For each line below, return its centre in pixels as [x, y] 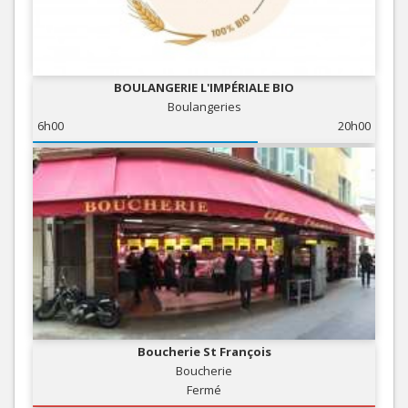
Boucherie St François [204, 352]
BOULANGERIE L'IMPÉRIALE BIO [204, 87]
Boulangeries [204, 106]
